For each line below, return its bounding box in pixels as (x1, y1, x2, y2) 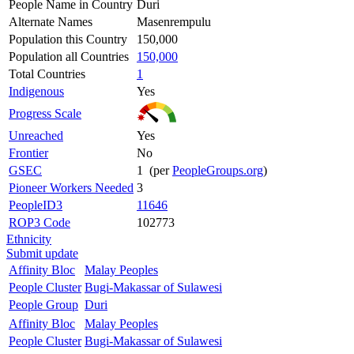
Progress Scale (9, 106, 81, 120)
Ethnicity (6, 232, 51, 246)
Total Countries (9, 66, 85, 81)
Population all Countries (9, 49, 129, 63)
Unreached (9, 128, 63, 142)
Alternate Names (9, 14, 92, 28)
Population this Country (9, 32, 127, 46)
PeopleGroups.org (172, 163, 263, 177)
